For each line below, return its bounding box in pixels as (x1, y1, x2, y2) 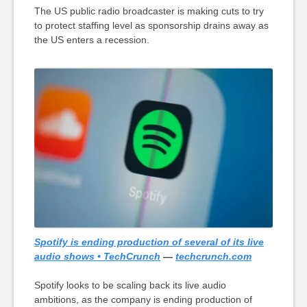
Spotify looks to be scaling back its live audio (34, 279, 226, 291)
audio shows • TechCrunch (34, 250, 160, 262)
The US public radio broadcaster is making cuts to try (34, 5, 264, 16)
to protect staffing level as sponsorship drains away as (34, 19, 269, 31)
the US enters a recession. (34, 34, 149, 45)
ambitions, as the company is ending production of (34, 293, 252, 305)
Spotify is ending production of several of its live (34, 236, 264, 247)
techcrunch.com (175, 250, 251, 262)
